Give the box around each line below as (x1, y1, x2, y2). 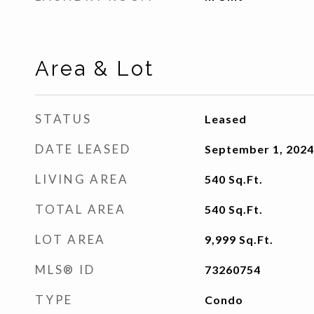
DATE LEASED (35, 142, 131, 156)
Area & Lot (35, 57, 154, 81)
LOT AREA (35, 232, 106, 247)
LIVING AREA (35, 172, 129, 186)
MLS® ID (35, 262, 95, 277)
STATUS (35, 111, 92, 126)
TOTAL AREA (35, 202, 126, 217)
